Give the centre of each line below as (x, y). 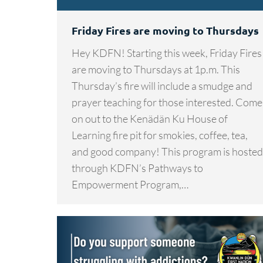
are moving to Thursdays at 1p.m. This (156, 69)
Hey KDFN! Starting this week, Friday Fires (167, 53)
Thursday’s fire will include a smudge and (162, 85)
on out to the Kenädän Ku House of (150, 118)
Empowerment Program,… (130, 184)
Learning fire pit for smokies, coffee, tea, (160, 135)
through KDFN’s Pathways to (137, 168)
